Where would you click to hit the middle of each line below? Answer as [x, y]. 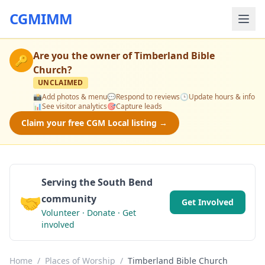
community [69, 199]
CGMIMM [41, 19]
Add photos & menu [75, 97]
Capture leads [139, 106]
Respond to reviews [148, 97]
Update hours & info [222, 97]
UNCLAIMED [61, 83]
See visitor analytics [75, 106]
